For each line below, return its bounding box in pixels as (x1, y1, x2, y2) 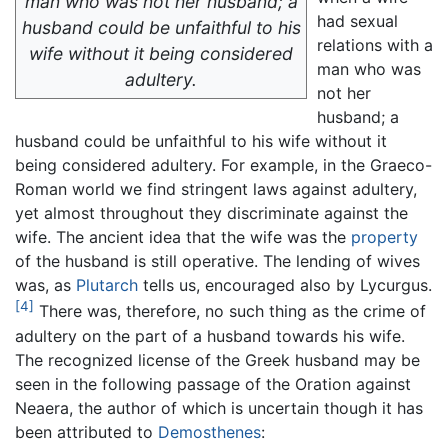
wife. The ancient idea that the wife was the (15, 227, 351, 248)
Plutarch (76, 275, 138, 296)
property (351, 227, 418, 248)
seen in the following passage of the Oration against (15, 373, 411, 394)
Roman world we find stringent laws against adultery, (15, 179, 417, 200)
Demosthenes (158, 421, 261, 442)
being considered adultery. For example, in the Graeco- (15, 155, 432, 176)
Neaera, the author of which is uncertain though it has (15, 397, 423, 418)
